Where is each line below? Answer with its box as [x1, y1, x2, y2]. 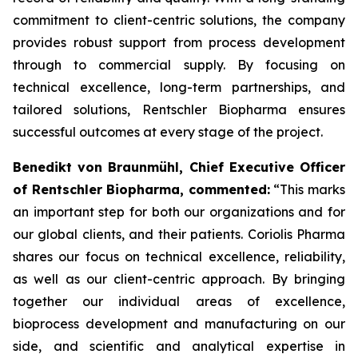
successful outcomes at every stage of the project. [13, 124, 323, 140]
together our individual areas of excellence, [13, 293, 345, 309]
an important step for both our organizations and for [13, 204, 345, 220]
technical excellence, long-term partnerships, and [13, 79, 345, 95]
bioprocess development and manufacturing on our [13, 316, 345, 332]
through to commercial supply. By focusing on [13, 57, 345, 73]
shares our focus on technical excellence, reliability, [13, 249, 345, 265]
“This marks [269, 181, 346, 197]
